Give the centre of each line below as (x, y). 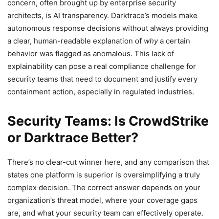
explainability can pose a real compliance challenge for (102, 66)
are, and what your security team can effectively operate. (105, 213)
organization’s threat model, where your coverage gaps (102, 200)
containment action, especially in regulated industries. (101, 91)
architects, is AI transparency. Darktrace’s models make (102, 15)
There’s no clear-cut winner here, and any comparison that (108, 162)
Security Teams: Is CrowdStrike (108, 121)
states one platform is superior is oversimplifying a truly (104, 175)
